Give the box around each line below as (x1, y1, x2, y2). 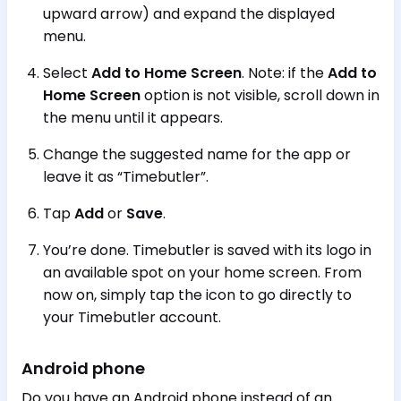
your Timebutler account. (43, 307, 221, 328)
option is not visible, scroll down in (141, 85, 380, 106)
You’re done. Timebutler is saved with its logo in (43, 240, 371, 260)
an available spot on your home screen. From (43, 262, 362, 283)
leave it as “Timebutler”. (43, 166, 209, 187)
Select (43, 63, 91, 83)
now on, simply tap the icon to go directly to (43, 285, 352, 305)
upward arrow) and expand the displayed (43, 4, 335, 24)
